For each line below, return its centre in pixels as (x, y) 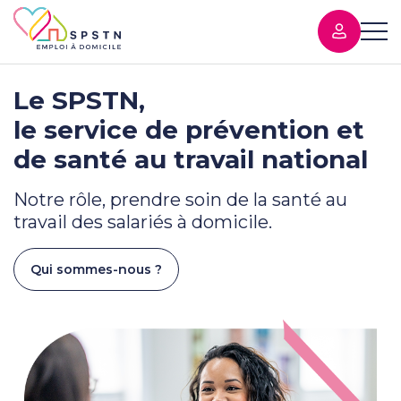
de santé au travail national (191, 159)
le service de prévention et (189, 130)
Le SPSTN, (79, 100)
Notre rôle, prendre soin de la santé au (180, 200)
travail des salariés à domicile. (143, 222)
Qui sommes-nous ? (96, 269)
